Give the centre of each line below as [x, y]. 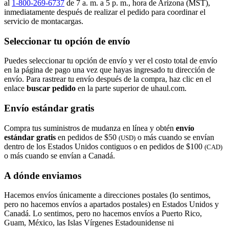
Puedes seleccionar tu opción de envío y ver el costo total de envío [111, 61]
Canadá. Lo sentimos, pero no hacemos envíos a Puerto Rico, [103, 214]
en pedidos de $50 [87, 137]
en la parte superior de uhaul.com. [131, 88]
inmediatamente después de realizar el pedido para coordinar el [105, 12]
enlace [15, 88]
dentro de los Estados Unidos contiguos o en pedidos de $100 [104, 146]
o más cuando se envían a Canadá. [60, 155]
